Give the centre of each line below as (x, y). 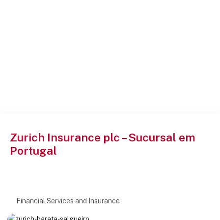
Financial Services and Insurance (68, 201)
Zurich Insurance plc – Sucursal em (103, 137)
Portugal (33, 151)
